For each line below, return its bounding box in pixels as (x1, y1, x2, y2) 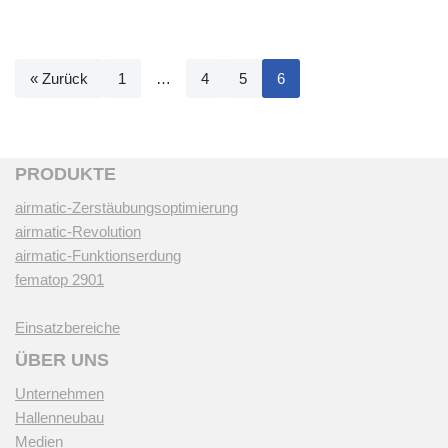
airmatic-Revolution (15, 223, 141, 241)
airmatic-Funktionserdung (15, 247, 181, 265)
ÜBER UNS (15, 350, 109, 371)
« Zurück (30, 70, 88, 88)
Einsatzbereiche (15, 319, 120, 337)
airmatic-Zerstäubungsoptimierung (15, 199, 238, 217)
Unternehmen (15, 385, 104, 403)
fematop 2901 (15, 271, 104, 289)
